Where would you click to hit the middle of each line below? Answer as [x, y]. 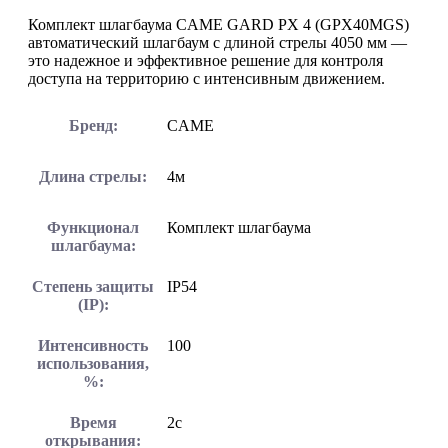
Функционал [93, 228]
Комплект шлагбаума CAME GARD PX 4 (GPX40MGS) [218, 25]
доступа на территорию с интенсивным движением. [206, 79]
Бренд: [93, 126]
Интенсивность [93, 346]
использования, [93, 364]
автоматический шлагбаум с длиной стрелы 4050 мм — [217, 43]
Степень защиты [93, 287]
